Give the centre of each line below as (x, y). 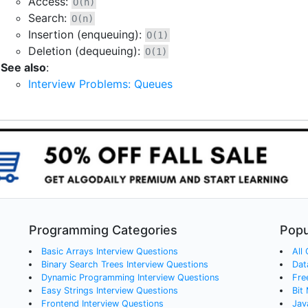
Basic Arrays (67, 252)
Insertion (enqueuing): (87, 34)
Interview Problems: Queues (100, 84)
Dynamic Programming (88, 278)
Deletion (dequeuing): (86, 51)
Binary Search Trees (82, 265)
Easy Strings (67, 291)
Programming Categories (103, 230)
